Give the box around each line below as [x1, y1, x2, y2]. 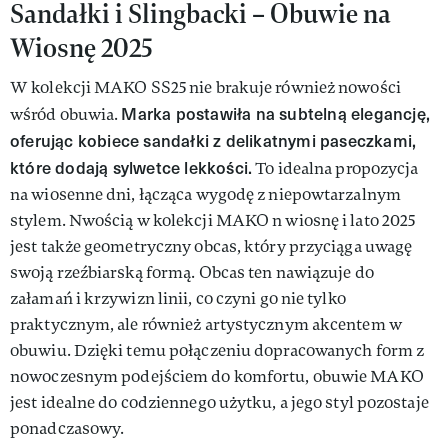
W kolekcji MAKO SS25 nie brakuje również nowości [10, 76, 401, 98]
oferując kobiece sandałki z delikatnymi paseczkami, [10, 128, 417, 152]
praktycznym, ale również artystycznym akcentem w [10, 313, 402, 335]
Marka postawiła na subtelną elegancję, [121, 101, 431, 125]
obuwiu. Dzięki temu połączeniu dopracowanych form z [10, 339, 425, 361]
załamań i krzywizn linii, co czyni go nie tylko [10, 287, 346, 309]
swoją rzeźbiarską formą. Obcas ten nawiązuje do [10, 261, 374, 283]
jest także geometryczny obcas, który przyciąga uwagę [10, 235, 413, 257]
